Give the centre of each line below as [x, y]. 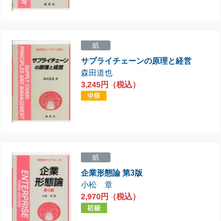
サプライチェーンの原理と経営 [136, 61]
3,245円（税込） [111, 84]
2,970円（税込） [111, 197]
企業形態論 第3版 [112, 173]
